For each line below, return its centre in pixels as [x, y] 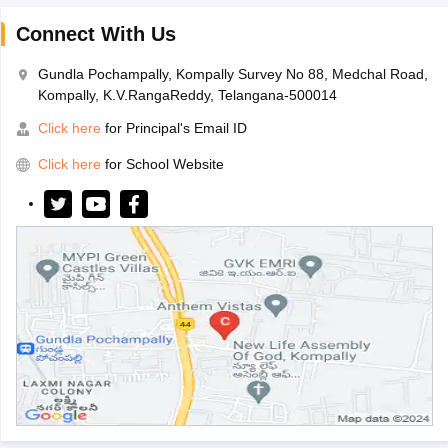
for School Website [164, 164]
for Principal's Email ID [173, 128]
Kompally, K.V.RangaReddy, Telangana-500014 [187, 95]
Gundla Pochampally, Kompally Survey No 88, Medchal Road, [232, 74]
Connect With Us [95, 34]
